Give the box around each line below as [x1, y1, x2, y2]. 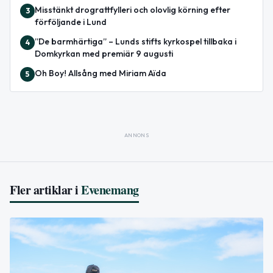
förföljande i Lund [35, 16, 107, 27]
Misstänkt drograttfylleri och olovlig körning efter [35, 4, 230, 15]
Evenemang [81, 180, 139, 199]
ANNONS [124, 131, 149, 138]
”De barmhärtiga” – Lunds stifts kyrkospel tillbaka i [35, 35, 236, 47]
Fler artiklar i [10, 180, 79, 199]
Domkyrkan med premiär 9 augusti [35, 48, 173, 59]
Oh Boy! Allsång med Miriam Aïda [35, 67, 166, 79]
